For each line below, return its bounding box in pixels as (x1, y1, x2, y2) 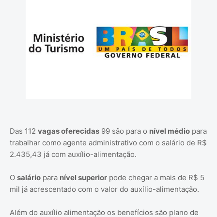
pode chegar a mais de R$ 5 (107, 173, 204, 183)
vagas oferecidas (38, 126, 99, 136)
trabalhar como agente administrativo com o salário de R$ (10, 138, 207, 148)
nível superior (60, 173, 107, 183)
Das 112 (10, 126, 38, 136)
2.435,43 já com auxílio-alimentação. (10, 150, 137, 159)
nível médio (149, 126, 190, 136)
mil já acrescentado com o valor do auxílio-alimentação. (10, 185, 199, 194)
